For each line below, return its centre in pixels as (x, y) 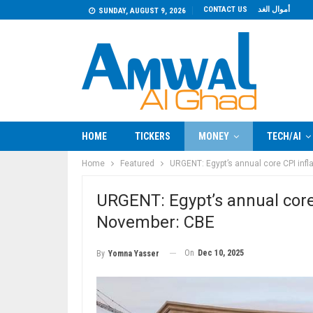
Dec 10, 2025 (221, 253)
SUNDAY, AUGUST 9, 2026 (142, 11)
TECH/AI (284, 136)
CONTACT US (225, 9)
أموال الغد (274, 9)
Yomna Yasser (134, 253)
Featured (137, 163)
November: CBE (155, 222)
